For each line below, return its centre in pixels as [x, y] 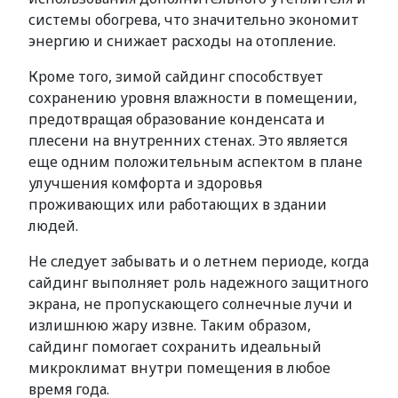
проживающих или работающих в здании [178, 204]
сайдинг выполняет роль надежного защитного [199, 283]
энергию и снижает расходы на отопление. [182, 41]
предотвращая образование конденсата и [177, 119]
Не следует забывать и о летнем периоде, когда [199, 261]
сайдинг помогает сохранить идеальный [175, 346]
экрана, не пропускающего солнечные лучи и [191, 304]
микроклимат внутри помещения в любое [179, 368]
